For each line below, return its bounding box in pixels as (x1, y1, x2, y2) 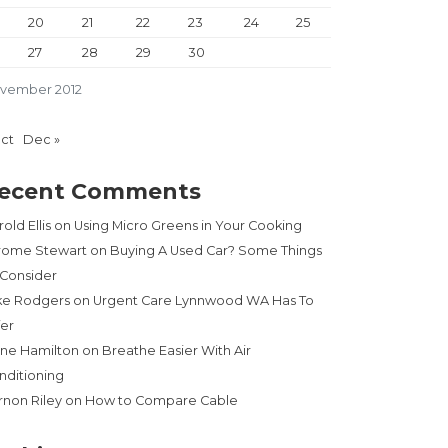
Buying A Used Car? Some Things (110, 243, 322, 259)
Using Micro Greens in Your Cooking (74, 218, 302, 234)
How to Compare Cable (85, 393, 238, 409)
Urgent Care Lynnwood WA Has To (93, 293, 314, 309)
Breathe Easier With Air (102, 343, 251, 359)
